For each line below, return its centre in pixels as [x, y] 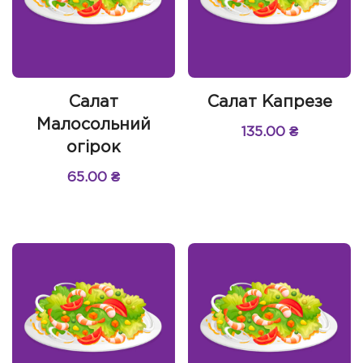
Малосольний [93, 124]
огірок [93, 147]
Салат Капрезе [269, 102]
